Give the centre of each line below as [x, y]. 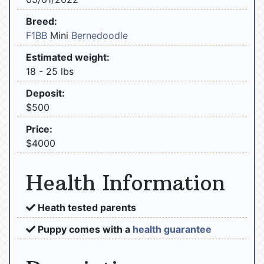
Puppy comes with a [84, 229]
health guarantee [172, 229]
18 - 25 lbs [50, 71]
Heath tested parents [86, 207]
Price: [39, 129]
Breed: [42, 21]
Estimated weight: [68, 57]
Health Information [126, 183]
